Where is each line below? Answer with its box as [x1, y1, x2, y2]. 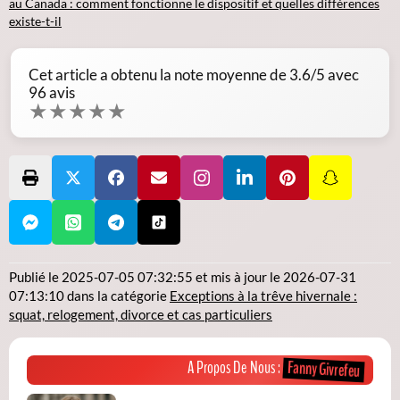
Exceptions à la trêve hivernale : [170, 287, 357, 304]
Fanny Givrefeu [287, 356, 361, 384]
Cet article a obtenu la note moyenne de [29, 65, 289, 85]
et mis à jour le [193, 269, 283, 286]
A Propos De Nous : [187, 356, 283, 380]
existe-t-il [9, 13, 62, 29]
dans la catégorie [64, 287, 170, 304]
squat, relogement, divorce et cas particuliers [9, 306, 272, 323]
